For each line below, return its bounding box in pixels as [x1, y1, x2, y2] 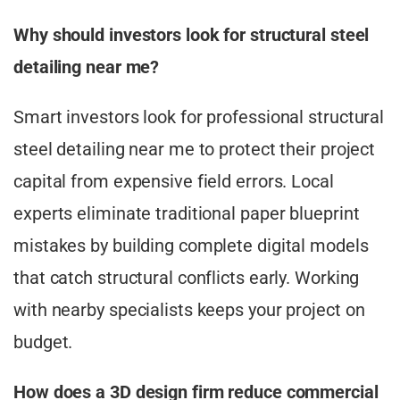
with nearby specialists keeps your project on [13, 299, 365, 321]
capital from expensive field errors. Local [13, 171, 334, 193]
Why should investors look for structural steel [13, 24, 370, 46]
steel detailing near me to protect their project [13, 138, 376, 161]
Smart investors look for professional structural [13, 106, 385, 129]
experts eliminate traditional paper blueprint [13, 203, 360, 225]
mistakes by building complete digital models [13, 235, 369, 257]
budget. [13, 331, 73, 354]
